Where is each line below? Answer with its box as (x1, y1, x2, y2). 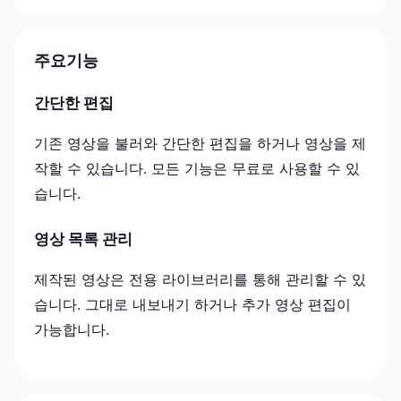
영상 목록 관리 (34, 230, 132, 248)
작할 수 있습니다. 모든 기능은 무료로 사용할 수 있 (34, 159, 360, 177)
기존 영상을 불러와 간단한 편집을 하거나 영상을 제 (34, 134, 366, 152)
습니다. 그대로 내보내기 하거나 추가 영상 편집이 (34, 295, 351, 313)
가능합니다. (34, 320, 109, 338)
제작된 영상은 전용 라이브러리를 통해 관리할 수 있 (34, 270, 366, 288)
